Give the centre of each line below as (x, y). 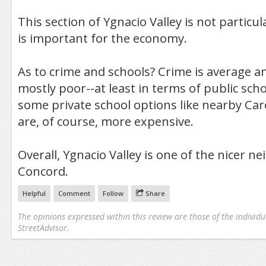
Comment (74, 193)
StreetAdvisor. (43, 227)
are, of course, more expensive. (105, 121)
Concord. (43, 171)
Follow (113, 193)
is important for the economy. (102, 38)
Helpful (34, 193)
